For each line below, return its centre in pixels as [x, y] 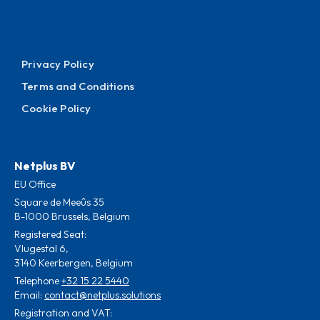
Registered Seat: [50, 235]
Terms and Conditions [78, 86]
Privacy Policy [58, 64]
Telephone [38, 281]
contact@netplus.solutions [102, 295]
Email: [29, 295]
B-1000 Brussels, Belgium [72, 217]
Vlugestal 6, [41, 249]
